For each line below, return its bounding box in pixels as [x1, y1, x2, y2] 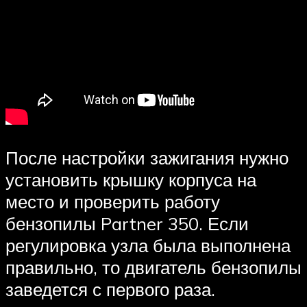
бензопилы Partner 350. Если [5, 212, 249, 234]
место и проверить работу [5, 190, 220, 212]
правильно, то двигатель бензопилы [5, 256, 302, 278]
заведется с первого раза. [5, 278, 215, 300]
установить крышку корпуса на [5, 168, 256, 191]
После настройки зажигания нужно [5, 146, 288, 169]
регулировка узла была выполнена [5, 234, 291, 256]
